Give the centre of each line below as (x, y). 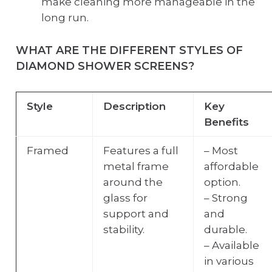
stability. (124, 229)
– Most (221, 150)
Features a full (141, 150)
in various (229, 261)
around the (133, 182)
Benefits (226, 122)
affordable (231, 166)
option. (222, 182)
